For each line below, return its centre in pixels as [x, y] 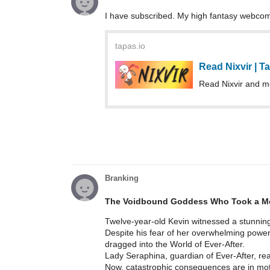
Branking [122, 178]
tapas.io [130, 46]
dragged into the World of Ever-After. [175, 244]
